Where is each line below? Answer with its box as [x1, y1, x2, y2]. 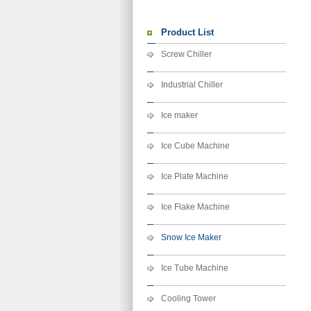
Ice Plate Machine [161, 171, 228, 181]
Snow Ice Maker [161, 233, 221, 242]
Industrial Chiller [161, 80, 223, 90]
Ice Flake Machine [161, 202, 230, 212]
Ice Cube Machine [161, 141, 230, 151]
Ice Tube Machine [161, 263, 228, 273]
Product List [161, 27, 214, 37]
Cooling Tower [161, 294, 216, 303]
